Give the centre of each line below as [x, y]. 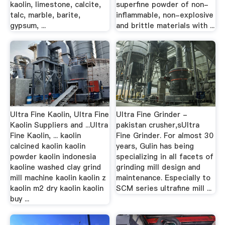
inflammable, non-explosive [165, 15]
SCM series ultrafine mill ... [164, 188]
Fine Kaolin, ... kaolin [45, 136]
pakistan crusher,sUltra [158, 125]
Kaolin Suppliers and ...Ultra [59, 125]
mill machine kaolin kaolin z [58, 178]
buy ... [19, 199]
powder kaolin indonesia [53, 157]
